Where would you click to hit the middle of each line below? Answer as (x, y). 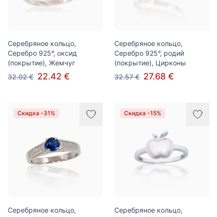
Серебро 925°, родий (149, 53)
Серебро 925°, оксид (42, 53)
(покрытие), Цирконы (150, 63)
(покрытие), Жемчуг (41, 63)
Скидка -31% (36, 113)
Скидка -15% (143, 113)
